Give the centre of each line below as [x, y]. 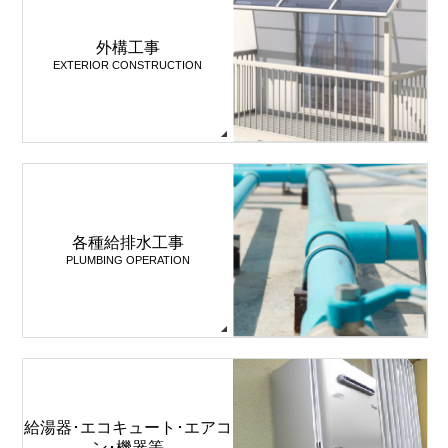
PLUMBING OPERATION [127, 259]
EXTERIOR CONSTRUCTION [128, 64]
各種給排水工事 [127, 242]
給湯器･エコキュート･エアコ [127, 427]
